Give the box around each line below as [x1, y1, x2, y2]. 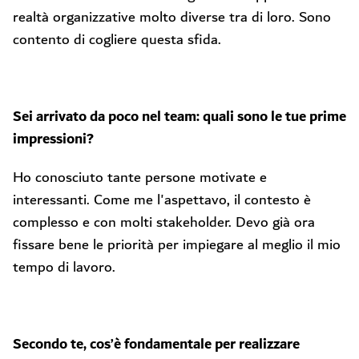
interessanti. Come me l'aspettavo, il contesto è [13, 188, 311, 212]
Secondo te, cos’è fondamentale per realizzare [13, 331, 300, 357]
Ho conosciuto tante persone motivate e [13, 165, 267, 190]
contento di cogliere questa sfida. [13, 27, 221, 52]
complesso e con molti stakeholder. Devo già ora [13, 210, 315, 235]
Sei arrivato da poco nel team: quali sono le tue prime [13, 103, 346, 130]
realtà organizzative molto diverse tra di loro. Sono [13, 5, 331, 30]
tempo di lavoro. [13, 255, 115, 280]
